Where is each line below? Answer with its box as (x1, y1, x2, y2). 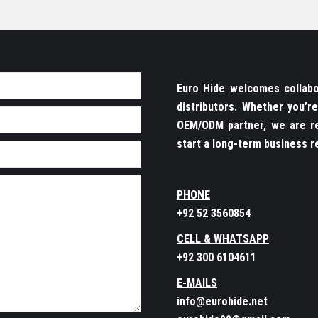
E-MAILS (177, 275, 217, 290)
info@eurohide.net (177, 294, 268, 308)
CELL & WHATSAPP (177, 231, 269, 246)
